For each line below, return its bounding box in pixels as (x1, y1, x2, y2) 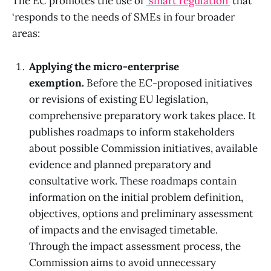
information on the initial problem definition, (29, 190, 243, 204)
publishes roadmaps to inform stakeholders (29, 125, 235, 139)
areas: (12, 27, 40, 41)
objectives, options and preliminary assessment (29, 206, 253, 220)
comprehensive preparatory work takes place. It (29, 108, 256, 122)
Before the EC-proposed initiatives (84, 76, 252, 90)
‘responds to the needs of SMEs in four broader (12, 10, 235, 24)
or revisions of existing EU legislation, (29, 92, 208, 106)
